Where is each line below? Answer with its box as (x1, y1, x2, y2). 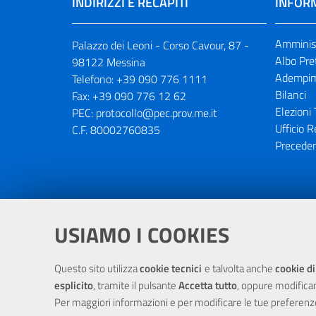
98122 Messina (72, 54, 145, 71)
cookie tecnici (140, 260, 205, 276)
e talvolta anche (204, 260, 275, 276)
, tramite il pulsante (93, 277, 178, 293)
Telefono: (72, 71, 116, 87)
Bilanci (275, 86, 306, 103)
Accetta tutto (178, 277, 237, 293)
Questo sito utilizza (54, 260, 140, 276)
